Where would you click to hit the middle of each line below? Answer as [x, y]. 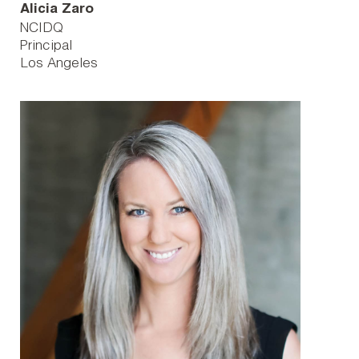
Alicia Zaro [57, 10]
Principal [46, 47]
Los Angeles [59, 65]
